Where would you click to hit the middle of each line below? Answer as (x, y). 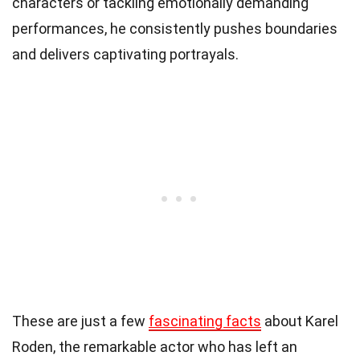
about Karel (300, 321)
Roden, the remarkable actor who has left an (155, 346)
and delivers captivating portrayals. (125, 54)
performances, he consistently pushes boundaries (175, 28)
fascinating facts (205, 321)
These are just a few (80, 321)
